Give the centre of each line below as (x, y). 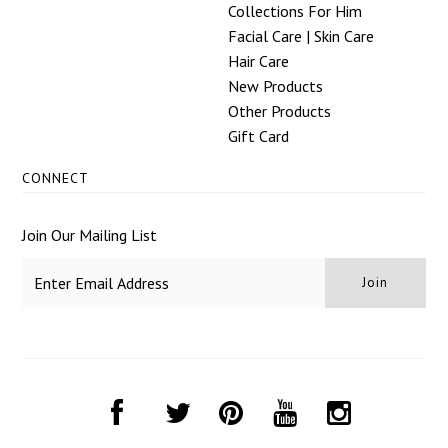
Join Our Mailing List (90, 234)
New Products (276, 85)
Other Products (280, 110)
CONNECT (56, 177)
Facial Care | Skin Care (301, 35)
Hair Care (259, 60)
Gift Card (259, 135)
